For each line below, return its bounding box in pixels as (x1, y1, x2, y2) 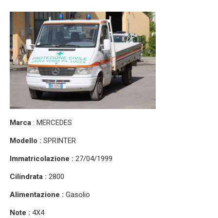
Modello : (10, 136, 43, 145)
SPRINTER (43, 136, 76, 145)
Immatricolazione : (10, 154, 75, 163)
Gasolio (64, 190, 90, 199)
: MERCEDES (31, 118, 72, 127)
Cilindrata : (10, 172, 47, 181)
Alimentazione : (10, 190, 64, 199)
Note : (10, 208, 30, 217)
